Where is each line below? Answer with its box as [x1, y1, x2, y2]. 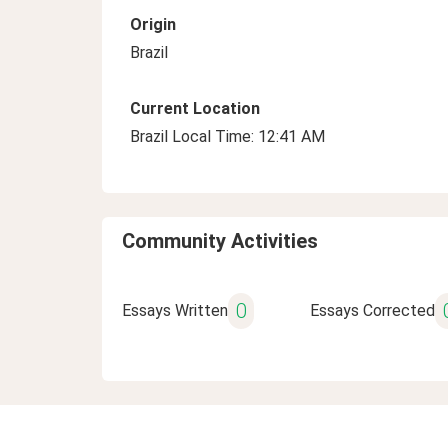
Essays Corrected [309, 301, 435, 320]
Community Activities [122, 229, 318, 253]
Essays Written [122, 301, 228, 320]
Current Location [130, 99, 260, 118]
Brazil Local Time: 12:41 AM [130, 127, 325, 146]
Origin [130, 15, 176, 34]
